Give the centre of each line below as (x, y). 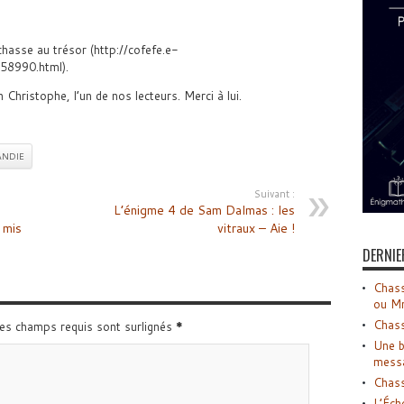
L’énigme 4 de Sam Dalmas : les (204, 210)
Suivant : (274, 194)
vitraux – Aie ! (256, 228)
